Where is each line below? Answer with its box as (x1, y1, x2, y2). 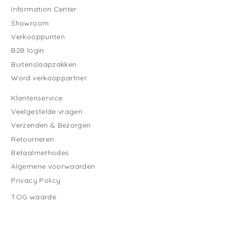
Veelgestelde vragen (11, 107, 83, 117)
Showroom (11, 18, 49, 28)
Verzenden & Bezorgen (11, 121, 91, 130)
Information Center (11, 5, 77, 14)
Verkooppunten (11, 32, 65, 41)
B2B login (11, 46, 44, 55)
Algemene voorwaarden (11, 162, 95, 171)
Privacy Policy (11, 175, 61, 185)
